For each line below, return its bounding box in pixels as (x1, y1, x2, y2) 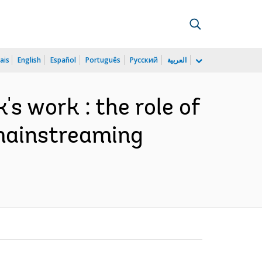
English (18, 55, 41, 65)
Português (85, 55, 120, 65)
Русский (130, 55, 158, 65)
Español (50, 55, 76, 65)
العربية (167, 55, 187, 65)
